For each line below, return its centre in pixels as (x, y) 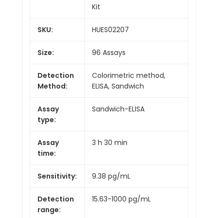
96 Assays (109, 52)
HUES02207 (110, 29)
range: (49, 209)
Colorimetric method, (129, 75)
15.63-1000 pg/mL (121, 199)
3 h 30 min (110, 142)
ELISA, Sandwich (118, 86)
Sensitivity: (57, 176)
